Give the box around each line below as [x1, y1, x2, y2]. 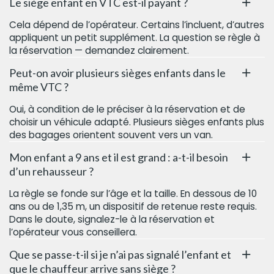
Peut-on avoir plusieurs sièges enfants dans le [9, 65, 226, 80]
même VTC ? [9, 80, 68, 94]
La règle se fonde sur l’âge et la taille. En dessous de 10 [9, 187, 257, 200]
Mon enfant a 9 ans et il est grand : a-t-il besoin [9, 150, 228, 164]
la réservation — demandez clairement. [9, 43, 189, 57]
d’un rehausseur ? [9, 164, 94, 178]
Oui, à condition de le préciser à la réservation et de [9, 102, 245, 116]
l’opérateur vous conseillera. [9, 225, 137, 239]
